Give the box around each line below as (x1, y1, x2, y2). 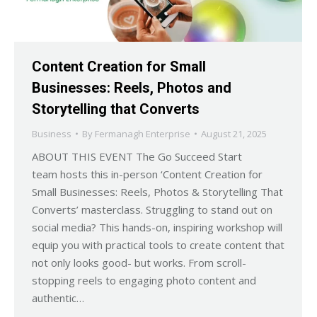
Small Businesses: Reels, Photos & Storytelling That (32, 185, 283, 200)
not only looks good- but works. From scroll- (32, 255, 246, 270)
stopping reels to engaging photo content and (32, 273, 256, 288)
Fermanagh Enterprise (95, 127, 190, 141)
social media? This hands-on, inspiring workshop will (32, 220, 282, 235)
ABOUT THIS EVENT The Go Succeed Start (32, 149, 242, 164)
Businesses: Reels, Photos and (32, 79, 231, 97)
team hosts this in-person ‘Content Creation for (32, 167, 263, 182)
